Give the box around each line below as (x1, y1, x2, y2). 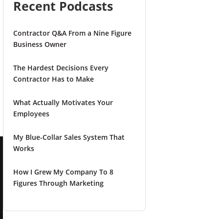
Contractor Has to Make (13, 74, 94, 84)
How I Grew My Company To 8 (13, 167, 113, 177)
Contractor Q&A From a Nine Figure (13, 28, 131, 38)
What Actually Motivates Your (13, 98, 113, 108)
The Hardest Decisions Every (13, 63, 109, 73)
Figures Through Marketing (13, 178, 104, 188)
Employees (13, 109, 49, 119)
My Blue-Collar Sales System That (13, 132, 125, 142)
